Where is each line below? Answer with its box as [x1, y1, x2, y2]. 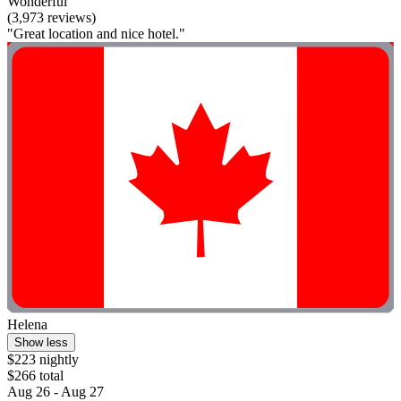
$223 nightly [7, 351, 79, 367]
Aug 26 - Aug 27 [7, 383, 104, 399]
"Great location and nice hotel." [7, 26, 185, 42]
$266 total [7, 367, 64, 383]
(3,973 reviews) [7, 10, 96, 26]
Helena [7, 316, 47, 332]
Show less [14, 335, 68, 349]
